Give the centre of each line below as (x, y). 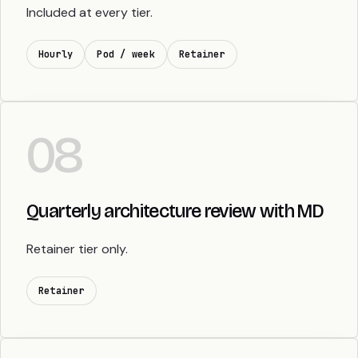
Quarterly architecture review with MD (175, 211)
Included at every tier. (89, 13)
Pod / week (126, 55)
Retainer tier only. (77, 249)
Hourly (56, 55)
